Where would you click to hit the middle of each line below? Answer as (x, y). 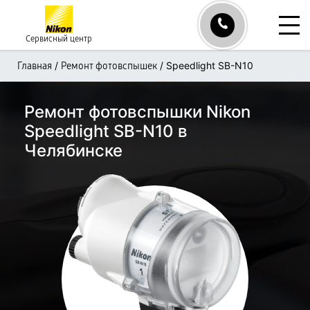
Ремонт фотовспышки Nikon (137, 112)
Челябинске (73, 151)
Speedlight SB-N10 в (106, 131)
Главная (35, 66)
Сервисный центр (59, 39)
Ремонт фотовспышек (109, 66)
